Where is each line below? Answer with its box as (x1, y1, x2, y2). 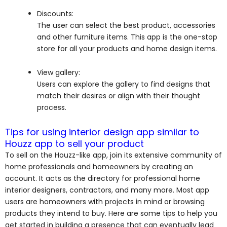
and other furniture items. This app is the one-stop (37, 31, 217, 42)
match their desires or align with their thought (37, 91, 200, 101)
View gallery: (37, 67, 80, 78)
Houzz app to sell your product (5, 137, 144, 150)
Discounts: (37, 8, 73, 19)
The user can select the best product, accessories (37, 20, 215, 30)
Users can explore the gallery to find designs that (37, 79, 210, 90)
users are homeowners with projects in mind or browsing (5, 196, 205, 207)
